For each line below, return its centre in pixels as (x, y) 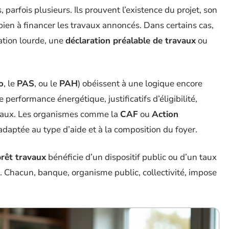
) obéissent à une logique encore (140, 84)
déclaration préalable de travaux (131, 41)
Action (165, 114)
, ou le (47, 84)
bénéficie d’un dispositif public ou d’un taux (131, 157)
